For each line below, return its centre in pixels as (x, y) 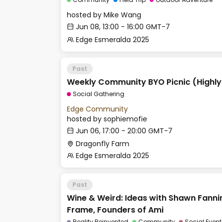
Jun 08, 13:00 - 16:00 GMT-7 (123, 27)
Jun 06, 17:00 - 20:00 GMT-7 (124, 131)
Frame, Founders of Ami (115, 210)
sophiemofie (125, 119)
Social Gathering (99, 94)
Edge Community (97, 109)
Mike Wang (122, 15)
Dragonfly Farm (103, 144)
